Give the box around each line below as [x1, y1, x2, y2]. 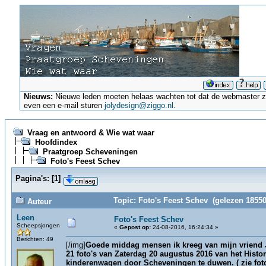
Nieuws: [24, 92, 53, 101]
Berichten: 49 [17, 236, 53, 242]
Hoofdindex [35, 138, 77, 147]
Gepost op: [119, 224, 151, 230]
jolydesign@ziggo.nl [104, 101, 174, 110]
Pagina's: [15, 174, 49, 183]
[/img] [66, 240, 85, 249]
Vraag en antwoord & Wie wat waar [27, 128, 154, 137]
